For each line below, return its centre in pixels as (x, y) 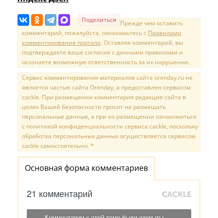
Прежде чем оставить (152, 23)
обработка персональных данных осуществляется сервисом (109, 136)
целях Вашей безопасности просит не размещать (94, 107)
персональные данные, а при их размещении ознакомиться (109, 117)
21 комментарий (60, 193)
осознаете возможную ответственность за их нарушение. (106, 62)
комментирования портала (61, 43)
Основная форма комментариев (86, 168)
